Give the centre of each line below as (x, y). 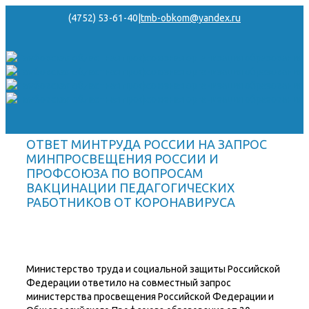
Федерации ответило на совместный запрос (129, 283)
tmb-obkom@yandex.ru (191, 18)
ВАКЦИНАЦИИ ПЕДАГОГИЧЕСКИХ (130, 188)
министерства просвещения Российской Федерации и (150, 297)
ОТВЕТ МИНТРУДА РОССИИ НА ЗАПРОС (147, 144)
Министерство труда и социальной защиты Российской (153, 269)
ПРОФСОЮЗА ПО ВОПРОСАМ (114, 173)
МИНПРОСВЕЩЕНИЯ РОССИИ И (122, 159)
